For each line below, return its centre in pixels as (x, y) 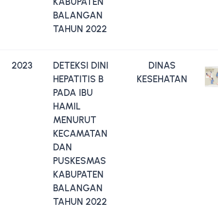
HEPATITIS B (78, 79)
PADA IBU (73, 92)
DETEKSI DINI (81, 65)
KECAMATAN (80, 133)
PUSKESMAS (80, 161)
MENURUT (75, 120)
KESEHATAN (162, 79)
